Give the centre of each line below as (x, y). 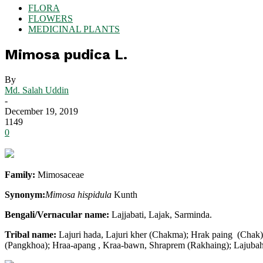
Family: (21, 174)
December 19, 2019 (41, 111)
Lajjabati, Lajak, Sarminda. (162, 214)
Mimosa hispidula (78, 194)
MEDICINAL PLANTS (74, 29)
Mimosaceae (61, 174)
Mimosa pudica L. (66, 54)
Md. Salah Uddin (37, 90)
